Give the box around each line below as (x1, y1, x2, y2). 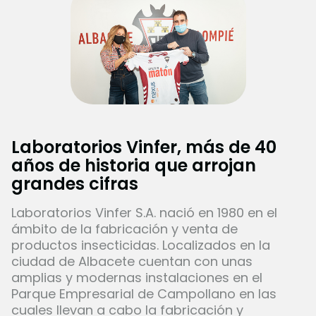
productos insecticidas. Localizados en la (11, 236, 270, 255)
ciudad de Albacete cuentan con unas (11, 253, 253, 271)
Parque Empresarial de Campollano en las (11, 285, 276, 303)
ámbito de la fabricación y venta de (11, 220, 238, 238)
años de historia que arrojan (11, 154, 256, 178)
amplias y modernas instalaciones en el (11, 269, 262, 287)
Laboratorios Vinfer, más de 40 (11, 135, 276, 159)
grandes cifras (11, 172, 138, 196)
